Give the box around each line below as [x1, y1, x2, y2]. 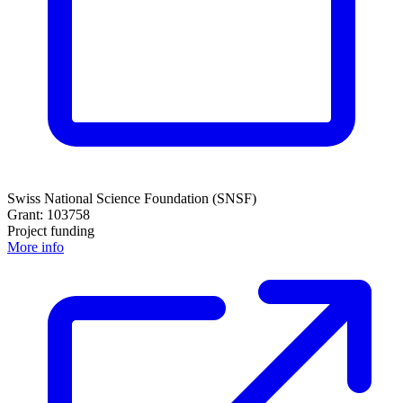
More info [7, 239, 64, 255]
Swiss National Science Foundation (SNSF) [7, 191, 256, 207]
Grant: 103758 [7, 207, 90, 223]
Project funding [7, 223, 94, 239]
